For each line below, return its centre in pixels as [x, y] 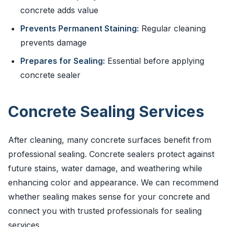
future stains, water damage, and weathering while [105, 168]
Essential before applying [155, 61]
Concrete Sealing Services [106, 111]
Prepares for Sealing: [63, 61]
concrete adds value [59, 10]
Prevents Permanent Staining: [80, 28]
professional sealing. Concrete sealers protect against [111, 154]
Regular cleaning [172, 28]
